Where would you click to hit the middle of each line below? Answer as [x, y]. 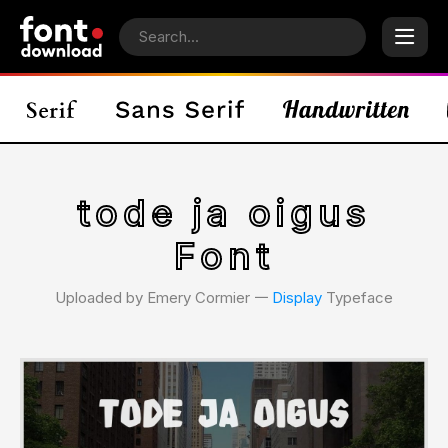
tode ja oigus [224, 213]
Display [297, 297]
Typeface [357, 297]
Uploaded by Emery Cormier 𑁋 [163, 297]
